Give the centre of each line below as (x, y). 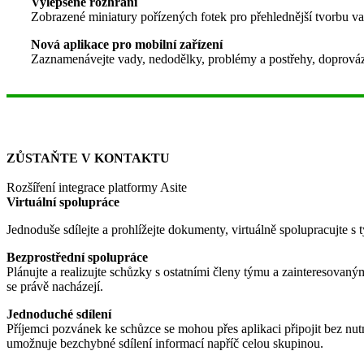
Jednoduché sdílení (59, 314)
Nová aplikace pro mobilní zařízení (127, 44)
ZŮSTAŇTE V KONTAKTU (88, 158)
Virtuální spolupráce (63, 201)
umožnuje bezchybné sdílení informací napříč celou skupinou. (165, 343)
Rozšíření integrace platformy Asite (97, 187)
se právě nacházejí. (55, 286)
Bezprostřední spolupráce (77, 257)
